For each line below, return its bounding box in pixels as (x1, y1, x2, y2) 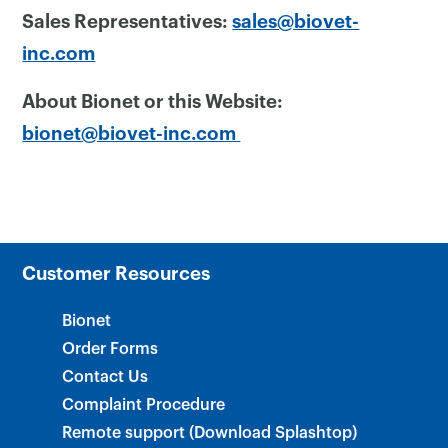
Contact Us (62, 368, 149, 385)
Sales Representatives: (22, 12, 233, 32)
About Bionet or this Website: (22, 92, 284, 112)
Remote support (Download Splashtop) (62, 424, 358, 441)
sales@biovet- (232, 12, 360, 32)
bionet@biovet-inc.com (22, 124, 237, 144)
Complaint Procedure (62, 396, 226, 413)
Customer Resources (22, 264, 211, 284)
